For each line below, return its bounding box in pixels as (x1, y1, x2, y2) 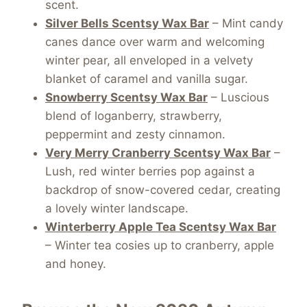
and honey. (45, 257, 106, 271)
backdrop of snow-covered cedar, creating (45, 183, 280, 197)
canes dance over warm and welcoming (45, 35, 265, 49)
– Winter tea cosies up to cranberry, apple (45, 238, 274, 253)
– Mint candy (209, 16, 283, 31)
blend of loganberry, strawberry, (45, 109, 222, 123)
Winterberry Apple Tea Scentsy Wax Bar (45, 220, 276, 234)
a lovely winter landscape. (45, 201, 188, 216)
